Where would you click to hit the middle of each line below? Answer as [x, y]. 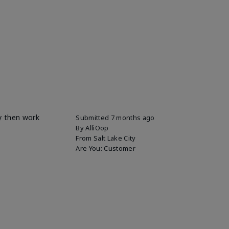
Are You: [90, 148]
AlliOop [97, 128]
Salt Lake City [115, 138]
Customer [120, 148]
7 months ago [133, 117]
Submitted [93, 117]
